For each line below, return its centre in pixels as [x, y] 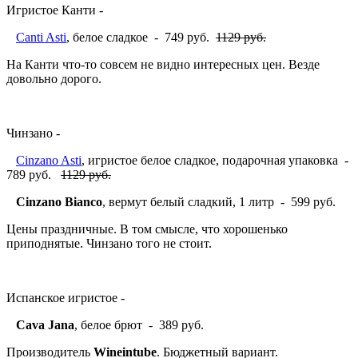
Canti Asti [41, 37]
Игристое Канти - [55, 10]
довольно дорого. [54, 78]
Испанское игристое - [66, 297]
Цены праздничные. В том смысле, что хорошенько [147, 229]
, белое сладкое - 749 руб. [141, 37]
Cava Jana [45, 324]
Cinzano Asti [49, 160]
